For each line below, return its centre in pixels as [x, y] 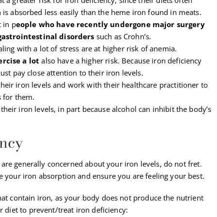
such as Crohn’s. [123, 36]
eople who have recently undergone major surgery [110, 24]
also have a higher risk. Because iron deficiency [122, 60]
